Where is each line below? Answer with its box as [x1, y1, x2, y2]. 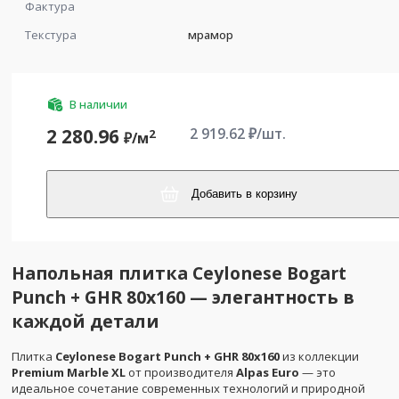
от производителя [126, 363, 236, 380]
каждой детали [12, 309, 159, 334]
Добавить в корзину [191, 187, 298, 201]
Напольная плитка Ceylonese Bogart [12, 261, 346, 286]
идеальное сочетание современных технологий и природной [12, 379, 365, 396]
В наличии [69, 96, 127, 113]
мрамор [188, 26, 233, 43]
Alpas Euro [236, 363, 299, 380]
